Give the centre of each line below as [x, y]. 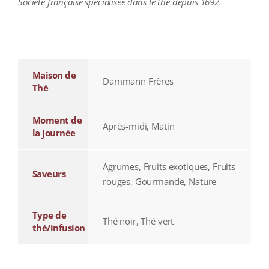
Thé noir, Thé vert [138, 221]
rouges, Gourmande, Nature [159, 182]
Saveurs [49, 174]
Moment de [57, 120]
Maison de [54, 75]
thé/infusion [59, 228]
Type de [49, 215]
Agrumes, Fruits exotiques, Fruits [169, 167]
